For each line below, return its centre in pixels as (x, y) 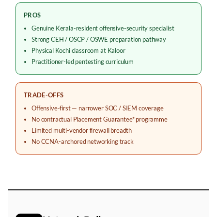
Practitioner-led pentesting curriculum (83, 62)
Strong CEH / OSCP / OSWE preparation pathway (99, 39)
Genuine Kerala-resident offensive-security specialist (103, 28)
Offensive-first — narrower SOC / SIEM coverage (98, 108)
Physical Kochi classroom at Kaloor (78, 50)
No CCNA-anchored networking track (83, 141)
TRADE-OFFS (44, 95)
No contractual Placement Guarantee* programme (100, 119)
